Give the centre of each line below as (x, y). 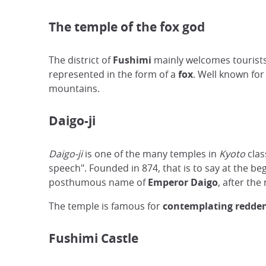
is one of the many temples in (152, 154)
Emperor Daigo (183, 182)
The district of (81, 60)
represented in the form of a (113, 74)
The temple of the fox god (127, 27)
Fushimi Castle (94, 238)
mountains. (74, 88)
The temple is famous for (106, 206)
